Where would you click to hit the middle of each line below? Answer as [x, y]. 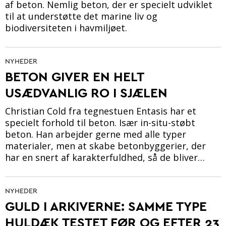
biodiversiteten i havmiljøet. [66, 28]
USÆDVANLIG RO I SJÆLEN [86, 93]
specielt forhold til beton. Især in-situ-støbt [100, 123]
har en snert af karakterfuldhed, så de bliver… [105, 158]
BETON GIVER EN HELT [74, 77]
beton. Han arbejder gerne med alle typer [96, 134]
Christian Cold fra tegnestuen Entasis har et [101, 111]
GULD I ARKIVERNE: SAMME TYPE [106, 206]
